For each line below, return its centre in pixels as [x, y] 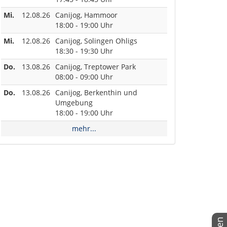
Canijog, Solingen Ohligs [96, 41]
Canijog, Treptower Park [96, 66]
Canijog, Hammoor [87, 15]
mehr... [84, 128]
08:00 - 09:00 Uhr [84, 77]
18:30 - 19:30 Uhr [84, 51]
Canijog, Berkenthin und [96, 92]
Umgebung [74, 102]
